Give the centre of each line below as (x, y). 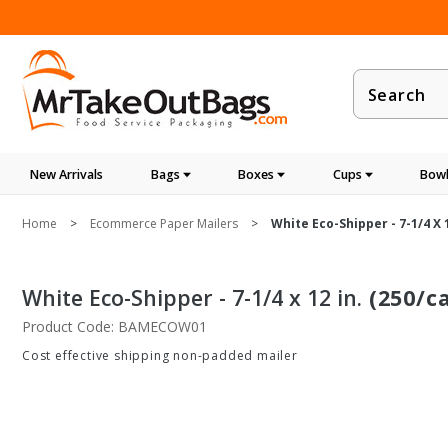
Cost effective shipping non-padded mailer (160, 355)
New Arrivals (66, 174)
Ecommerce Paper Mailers (164, 223)
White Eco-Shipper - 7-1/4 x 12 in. (192, 297)
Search (380, 105)
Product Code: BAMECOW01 (114, 326)
